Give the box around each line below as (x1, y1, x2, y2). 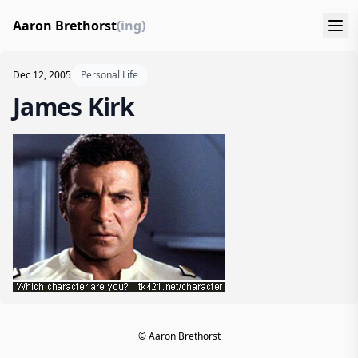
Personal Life (81, 68, 138, 82)
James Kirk (13, 90, 135, 123)
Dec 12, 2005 (13, 68, 71, 82)
